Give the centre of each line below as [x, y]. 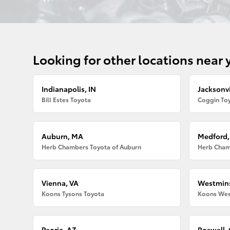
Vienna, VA [60, 183]
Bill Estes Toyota [66, 100]
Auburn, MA [63, 136]
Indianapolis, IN [69, 89]
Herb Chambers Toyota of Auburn [92, 146]
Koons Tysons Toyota [73, 193]
